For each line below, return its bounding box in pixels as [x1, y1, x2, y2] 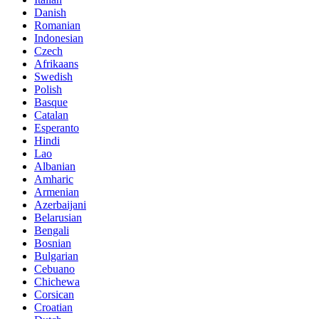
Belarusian [34, 211, 82, 224]
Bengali [34, 224, 69, 236]
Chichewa [34, 275, 80, 288]
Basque [34, 95, 68, 108]
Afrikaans [34, 57, 78, 70]
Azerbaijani [34, 198, 86, 211]
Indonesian [34, 31, 83, 44]
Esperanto [34, 121, 79, 134]
